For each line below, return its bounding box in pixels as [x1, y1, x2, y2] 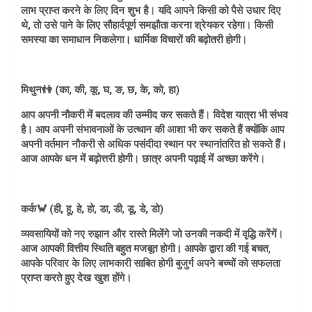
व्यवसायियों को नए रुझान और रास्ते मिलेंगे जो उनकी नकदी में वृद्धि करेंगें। [21, 228, 283, 241]
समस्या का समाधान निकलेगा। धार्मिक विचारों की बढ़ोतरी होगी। [21, 33, 247, 47]
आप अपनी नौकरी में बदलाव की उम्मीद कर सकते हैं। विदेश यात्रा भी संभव [21, 109, 288, 122]
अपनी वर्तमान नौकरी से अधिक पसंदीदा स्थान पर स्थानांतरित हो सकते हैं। [21, 138, 287, 151]
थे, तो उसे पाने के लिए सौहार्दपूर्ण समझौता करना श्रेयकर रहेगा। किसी [21, 19, 273, 32]
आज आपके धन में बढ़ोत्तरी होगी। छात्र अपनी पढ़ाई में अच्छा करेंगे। [21, 153, 265, 166]
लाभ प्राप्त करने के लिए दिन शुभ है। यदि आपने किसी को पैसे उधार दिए [21, 4, 281, 17]
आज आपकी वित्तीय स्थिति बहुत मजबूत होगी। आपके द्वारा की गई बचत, [21, 242, 271, 256]
